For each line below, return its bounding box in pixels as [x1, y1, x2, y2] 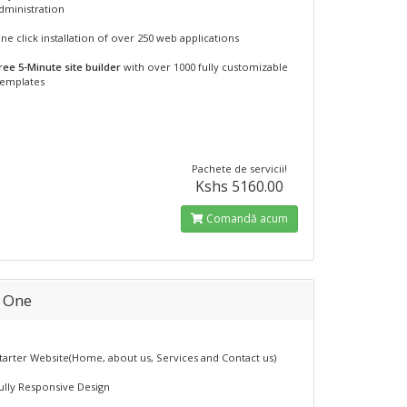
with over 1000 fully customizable [121, 60, 289, 74]
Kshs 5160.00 [195, 176, 284, 196]
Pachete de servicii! [192, 162, 288, 175]
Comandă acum [203, 211, 289, 226]
